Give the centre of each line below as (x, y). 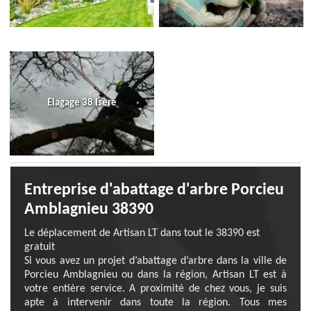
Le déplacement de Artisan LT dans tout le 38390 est (142, 233)
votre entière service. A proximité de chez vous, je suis (155, 289)
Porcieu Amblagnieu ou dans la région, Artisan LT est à (155, 275)
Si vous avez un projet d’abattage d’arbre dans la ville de (155, 261)
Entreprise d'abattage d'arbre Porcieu (154, 190)
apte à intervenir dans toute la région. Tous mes (155, 303)
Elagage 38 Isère (82, 103)
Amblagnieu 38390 (89, 210)
